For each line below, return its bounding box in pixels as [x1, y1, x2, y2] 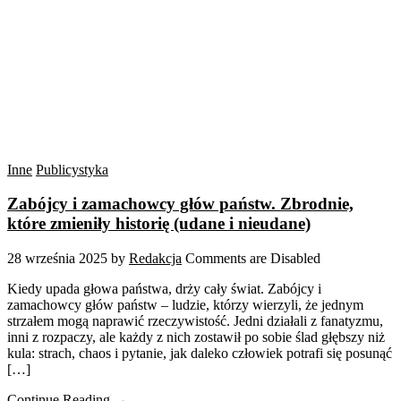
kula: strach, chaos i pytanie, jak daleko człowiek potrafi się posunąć [7, 346, 392, 362]
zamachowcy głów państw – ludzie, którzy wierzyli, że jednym [7, 297, 363, 313]
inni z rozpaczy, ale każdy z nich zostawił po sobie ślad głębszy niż [7, 329, 385, 346]
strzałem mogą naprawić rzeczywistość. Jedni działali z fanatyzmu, [7, 313, 383, 329]
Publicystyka [36, 161, 108, 177]
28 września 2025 [7, 251, 107, 267]
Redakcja [129, 251, 182, 267]
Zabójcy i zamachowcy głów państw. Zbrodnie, [7, 194, 354, 214]
